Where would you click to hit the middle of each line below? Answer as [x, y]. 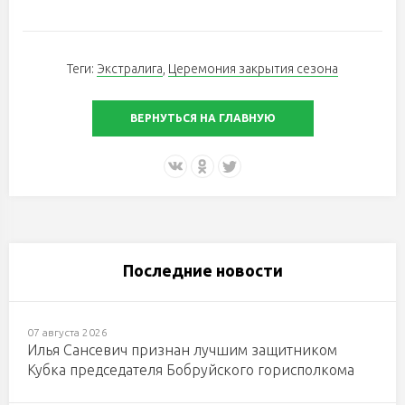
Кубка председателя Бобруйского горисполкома [191, 369]
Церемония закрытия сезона [253, 68]
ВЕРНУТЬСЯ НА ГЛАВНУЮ [202, 118]
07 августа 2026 [67, 332]
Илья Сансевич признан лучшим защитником [182, 349]
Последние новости [202, 270]
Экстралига [130, 68]
